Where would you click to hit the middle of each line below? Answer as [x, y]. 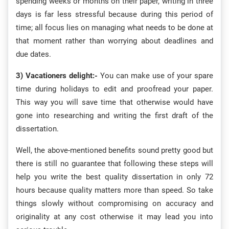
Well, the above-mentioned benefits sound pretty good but [114, 151]
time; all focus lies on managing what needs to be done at [114, 28]
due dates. [33, 54]
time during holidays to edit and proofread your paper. [114, 89]
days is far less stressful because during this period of [114, 15]
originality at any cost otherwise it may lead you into [114, 217]
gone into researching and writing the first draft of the [114, 116]
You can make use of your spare [155, 76]
